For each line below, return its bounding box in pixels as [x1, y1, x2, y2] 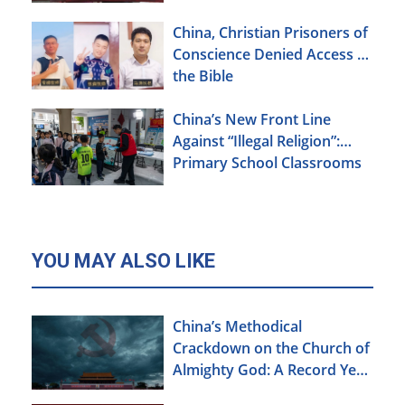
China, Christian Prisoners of [173, 22, 368, 42]
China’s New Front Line [173, 109, 331, 130]
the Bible [173, 65, 233, 86]
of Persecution [173, 381, 273, 401]
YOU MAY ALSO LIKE [32, 249, 215, 272]
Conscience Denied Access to [173, 43, 372, 64]
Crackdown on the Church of [173, 337, 370, 358]
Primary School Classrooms [173, 153, 362, 174]
